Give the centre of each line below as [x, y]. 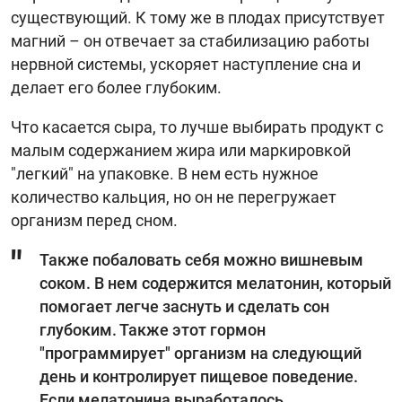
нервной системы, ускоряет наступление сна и [186, 64]
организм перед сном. [94, 220]
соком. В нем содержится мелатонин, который [215, 283]
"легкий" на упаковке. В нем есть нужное [165, 173]
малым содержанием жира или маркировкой [181, 150]
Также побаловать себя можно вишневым [201, 259]
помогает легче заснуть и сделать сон [184, 306]
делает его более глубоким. [116, 87]
